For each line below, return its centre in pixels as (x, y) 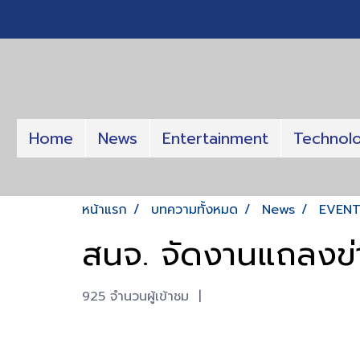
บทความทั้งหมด (194, 210)
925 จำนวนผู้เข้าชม (135, 297)
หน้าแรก (104, 210)
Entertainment (215, 138)
